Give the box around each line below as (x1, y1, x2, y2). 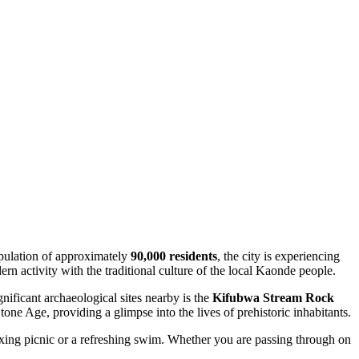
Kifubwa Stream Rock (212, 291, 334, 305)
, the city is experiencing (217, 249, 340, 264)
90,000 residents (131, 249, 217, 264)
